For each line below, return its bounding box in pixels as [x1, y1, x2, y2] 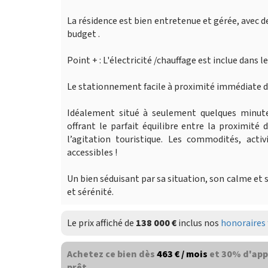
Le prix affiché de [67, 216, 136, 230]
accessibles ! [67, 145, 117, 159]
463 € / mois [157, 247, 208, 261]
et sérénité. [67, 185, 114, 199]
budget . [67, 27, 100, 41]
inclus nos [176, 216, 221, 230]
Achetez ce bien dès [67, 247, 157, 261]
